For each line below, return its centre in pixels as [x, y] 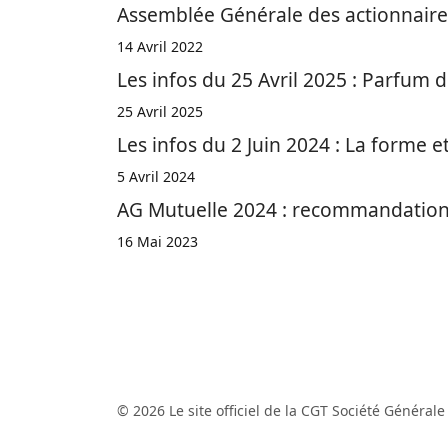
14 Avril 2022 [160, 46]
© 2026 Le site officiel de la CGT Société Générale [281, 410]
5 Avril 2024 [156, 176]
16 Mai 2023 [157, 241]
